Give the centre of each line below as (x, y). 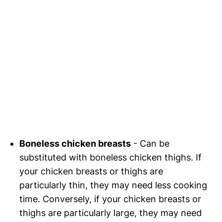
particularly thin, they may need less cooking (113, 185)
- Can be (150, 143)
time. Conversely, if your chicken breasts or (111, 199)
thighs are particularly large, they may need (111, 213)
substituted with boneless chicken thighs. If (111, 157)
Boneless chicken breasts (75, 143)
